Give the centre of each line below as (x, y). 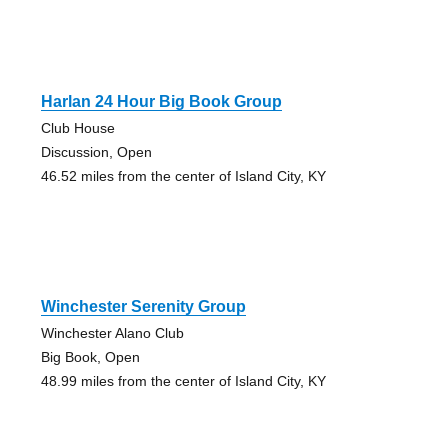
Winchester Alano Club (112, 333)
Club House (77, 128)
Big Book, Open (90, 357)
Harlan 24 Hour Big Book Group (161, 102)
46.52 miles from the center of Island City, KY (183, 176)
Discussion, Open (96, 152)
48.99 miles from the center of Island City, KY (183, 381)
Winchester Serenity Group (143, 307)
